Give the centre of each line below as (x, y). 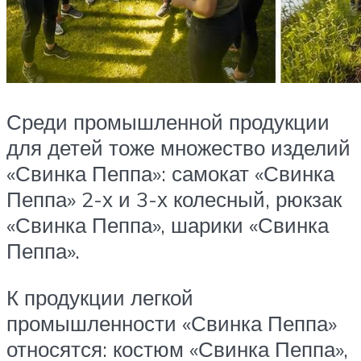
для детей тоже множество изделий (178, 148)
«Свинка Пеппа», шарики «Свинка (168, 225)
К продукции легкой (100, 297)
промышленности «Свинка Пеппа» (172, 323)
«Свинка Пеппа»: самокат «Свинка (170, 174)
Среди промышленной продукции (168, 122)
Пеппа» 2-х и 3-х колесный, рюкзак (174, 199)
